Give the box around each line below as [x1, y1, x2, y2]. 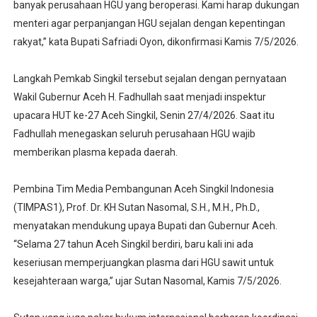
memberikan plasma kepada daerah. [13, 146, 178, 158]
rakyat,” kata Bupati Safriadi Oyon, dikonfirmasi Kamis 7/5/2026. [13, 35, 299, 47]
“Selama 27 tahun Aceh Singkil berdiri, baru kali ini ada [13, 238, 253, 250]
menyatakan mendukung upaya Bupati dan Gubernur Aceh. [13, 219, 277, 231]
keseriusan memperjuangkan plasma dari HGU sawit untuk [13, 256, 274, 268]
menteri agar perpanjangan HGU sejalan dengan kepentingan [13, 17, 285, 29]
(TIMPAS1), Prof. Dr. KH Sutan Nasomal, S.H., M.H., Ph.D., [13, 201, 260, 213]
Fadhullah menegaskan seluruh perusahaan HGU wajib [13, 127, 255, 139]
